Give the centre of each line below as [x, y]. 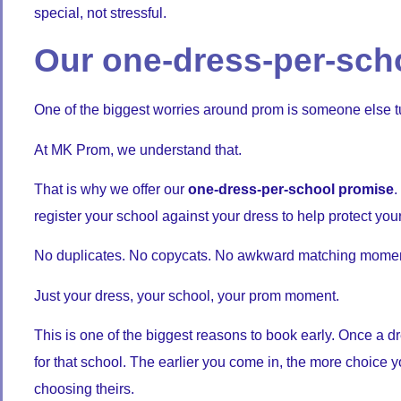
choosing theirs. [84, 389]
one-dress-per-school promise [291, 189]
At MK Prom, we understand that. [138, 149]
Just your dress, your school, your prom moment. [187, 295]
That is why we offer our [111, 189]
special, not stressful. [100, 13]
